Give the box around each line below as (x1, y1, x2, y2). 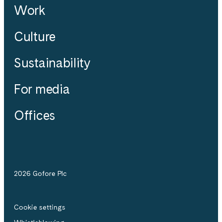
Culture (14, 28, 55, 44)
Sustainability (14, 55, 90, 70)
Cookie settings (14, 203, 65, 211)
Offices (14, 107, 55, 123)
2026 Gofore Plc (14, 169, 67, 177)
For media (14, 81, 70, 97)
